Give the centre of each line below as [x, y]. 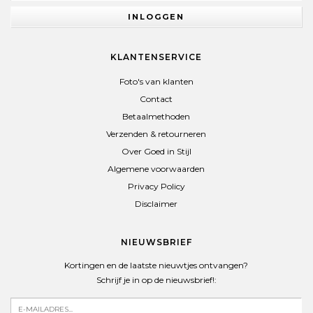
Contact [156, 99]
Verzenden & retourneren [156, 134]
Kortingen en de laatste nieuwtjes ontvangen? [156, 265]
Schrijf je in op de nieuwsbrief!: [156, 280]
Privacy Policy [156, 186]
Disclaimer [156, 204]
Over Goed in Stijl [156, 151]
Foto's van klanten [156, 81]
